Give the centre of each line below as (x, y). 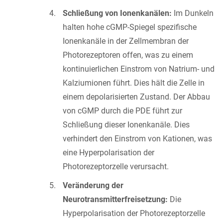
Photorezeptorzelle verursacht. (116, 166)
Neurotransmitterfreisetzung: (115, 199)
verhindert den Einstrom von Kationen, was (137, 138)
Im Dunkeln (193, 13)
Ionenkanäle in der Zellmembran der (126, 41)
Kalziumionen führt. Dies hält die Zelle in (134, 83)
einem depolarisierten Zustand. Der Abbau (136, 97)
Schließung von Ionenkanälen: (117, 13)
